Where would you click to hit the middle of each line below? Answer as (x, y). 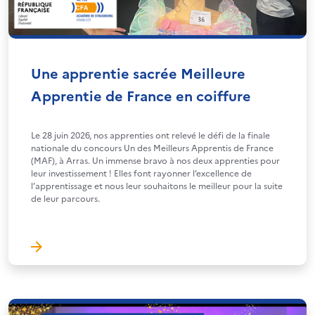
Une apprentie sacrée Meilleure (138, 73)
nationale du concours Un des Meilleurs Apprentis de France (152, 148)
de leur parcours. (65, 198)
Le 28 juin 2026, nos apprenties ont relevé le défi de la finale (150, 135)
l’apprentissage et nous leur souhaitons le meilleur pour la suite (157, 186)
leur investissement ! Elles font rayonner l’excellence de (141, 173)
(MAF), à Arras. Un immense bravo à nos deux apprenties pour (155, 160)
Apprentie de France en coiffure (141, 95)
